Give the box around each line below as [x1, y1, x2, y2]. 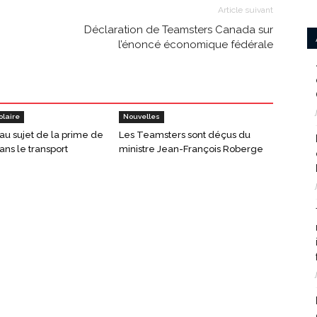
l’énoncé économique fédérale [118, 38, 273, 51]
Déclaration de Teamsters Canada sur [84, 23, 273, 36]
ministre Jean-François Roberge [119, 143, 263, 154]
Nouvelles [123, 112, 160, 120]
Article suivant [218, 4, 273, 15]
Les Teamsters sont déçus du [119, 129, 250, 140]
